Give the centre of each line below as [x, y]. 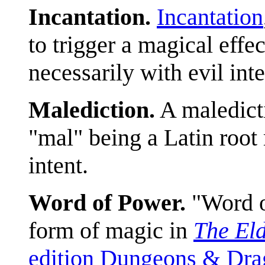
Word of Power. [107, 202]
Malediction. [92, 109]
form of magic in [111, 230]
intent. [58, 165]
